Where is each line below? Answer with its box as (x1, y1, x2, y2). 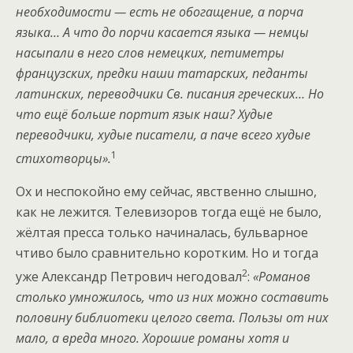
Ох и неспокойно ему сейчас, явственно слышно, (16, 182, 317, 200)
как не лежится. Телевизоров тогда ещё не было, (16, 203, 321, 221)
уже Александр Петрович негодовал (16, 268, 242, 286)
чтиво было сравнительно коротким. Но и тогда (16, 243, 318, 262)
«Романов (253, 268, 310, 286)
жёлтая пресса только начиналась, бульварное (16, 223, 308, 241)
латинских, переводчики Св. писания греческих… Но (16, 84, 324, 102)
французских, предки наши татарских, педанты (16, 64, 308, 82)
